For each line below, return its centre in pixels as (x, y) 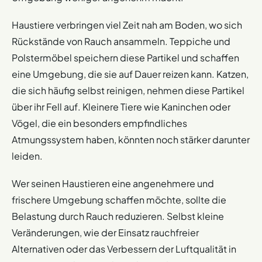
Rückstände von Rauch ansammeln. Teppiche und (121, 42)
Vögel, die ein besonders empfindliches (99, 123)
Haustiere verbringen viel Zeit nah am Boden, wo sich (127, 25)
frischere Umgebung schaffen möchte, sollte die (119, 200)
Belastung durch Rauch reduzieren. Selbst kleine (118, 216)
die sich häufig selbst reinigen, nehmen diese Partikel (128, 91)
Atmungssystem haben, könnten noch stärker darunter (131, 140)
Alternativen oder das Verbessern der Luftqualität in (124, 249)
